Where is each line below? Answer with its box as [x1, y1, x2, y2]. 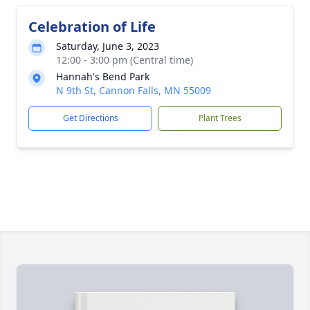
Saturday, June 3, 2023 [56, 39, 159, 53]
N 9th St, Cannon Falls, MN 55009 [56, 84, 211, 97]
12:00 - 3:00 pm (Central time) [56, 53, 193, 66]
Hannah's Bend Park [56, 70, 149, 83]
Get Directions [62, 112, 118, 124]
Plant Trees [198, 112, 241, 124]
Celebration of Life [28, 17, 156, 36]
